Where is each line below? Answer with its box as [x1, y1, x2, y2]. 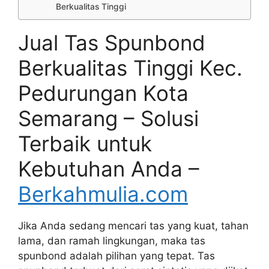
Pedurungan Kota [18, 80, 189, 106]
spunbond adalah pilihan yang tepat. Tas [18, 249, 215, 262]
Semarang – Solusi [18, 105, 199, 131]
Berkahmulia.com [18, 181, 188, 207]
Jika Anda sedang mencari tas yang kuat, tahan [18, 219, 249, 232]
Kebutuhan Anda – [18, 156, 199, 181]
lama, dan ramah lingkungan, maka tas [18, 234, 205, 247]
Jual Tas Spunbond [18, 29, 205, 55]
